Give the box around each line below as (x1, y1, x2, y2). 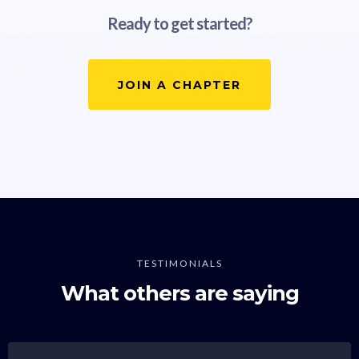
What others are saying (60, 280, 299, 306)
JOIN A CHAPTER (118, 77, 241, 92)
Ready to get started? (107, 13, 252, 33)
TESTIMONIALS (136, 256, 223, 269)
